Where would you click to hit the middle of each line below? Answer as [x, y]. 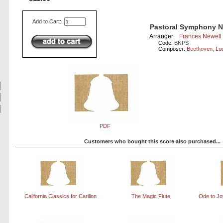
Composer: [173, 49]
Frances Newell [201, 37]
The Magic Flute [151, 196]
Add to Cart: [48, 22]
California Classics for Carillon [61, 196]
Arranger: [165, 37]
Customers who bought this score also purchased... [152, 141]
